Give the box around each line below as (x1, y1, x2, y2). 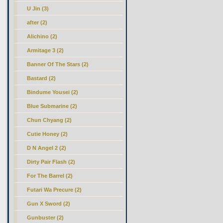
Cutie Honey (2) (27, 131, 68, 137)
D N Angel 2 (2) (27, 145, 67, 151)
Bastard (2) (27, 75, 56, 81)
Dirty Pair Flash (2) (27, 159, 76, 165)
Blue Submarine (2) (27, 103, 78, 109)
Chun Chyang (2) (27, 117, 72, 123)
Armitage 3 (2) (27, 47, 64, 53)
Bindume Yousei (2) (27, 89, 79, 95)
